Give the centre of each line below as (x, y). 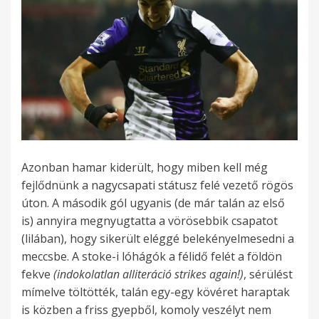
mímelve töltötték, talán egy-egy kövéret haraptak (156, 292)
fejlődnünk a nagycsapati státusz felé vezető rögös (157, 185)
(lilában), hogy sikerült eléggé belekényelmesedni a (158, 239)
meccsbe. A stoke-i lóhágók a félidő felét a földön (152, 257)
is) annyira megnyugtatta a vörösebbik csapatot (150, 221)
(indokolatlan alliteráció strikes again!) (148, 274)
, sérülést (268, 274)
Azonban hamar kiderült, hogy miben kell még (145, 168)
